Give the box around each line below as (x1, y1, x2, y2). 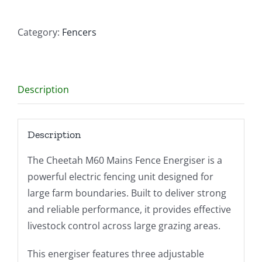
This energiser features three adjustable (27, 247, 204, 261)
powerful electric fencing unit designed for (27, 170, 213, 184)
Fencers (62, 25, 96, 39)
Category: (18, 25, 62, 39)
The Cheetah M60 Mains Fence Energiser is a (27, 154, 222, 167)
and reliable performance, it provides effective (27, 203, 231, 216)
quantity (52, 7, 89, 20)
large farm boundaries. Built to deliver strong (27, 187, 226, 200)
